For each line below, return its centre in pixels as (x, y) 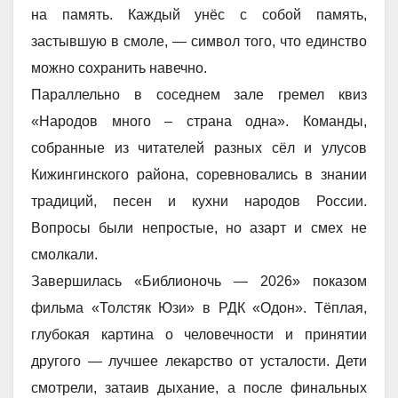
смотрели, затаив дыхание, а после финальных (199, 387)
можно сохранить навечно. (119, 68)
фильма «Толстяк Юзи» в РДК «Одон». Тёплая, (199, 307)
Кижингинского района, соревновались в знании (199, 174)
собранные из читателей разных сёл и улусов (199, 147)
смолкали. (64, 254)
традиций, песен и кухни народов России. (199, 201)
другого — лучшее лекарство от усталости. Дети (199, 361)
